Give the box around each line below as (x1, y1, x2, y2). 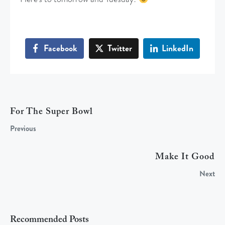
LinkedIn (162, 42, 194, 55)
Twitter (107, 42, 132, 55)
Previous (10, 123, 36, 135)
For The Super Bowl (10, 107, 93, 117)
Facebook (43, 42, 77, 55)
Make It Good (155, 153, 215, 162)
